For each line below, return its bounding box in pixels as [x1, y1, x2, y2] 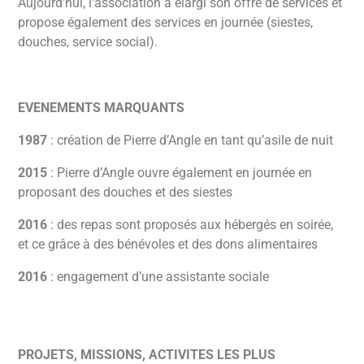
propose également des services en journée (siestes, [18, 15, 314, 30]
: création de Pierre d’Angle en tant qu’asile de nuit [47, 132, 334, 149]
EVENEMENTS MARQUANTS [18, 100, 185, 116]
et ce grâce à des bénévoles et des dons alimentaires [18, 236, 318, 253]
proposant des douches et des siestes [18, 184, 233, 201]
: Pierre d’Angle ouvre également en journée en [47, 165, 313, 181]
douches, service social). [18, 34, 158, 50]
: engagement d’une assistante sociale [47, 269, 270, 285]
